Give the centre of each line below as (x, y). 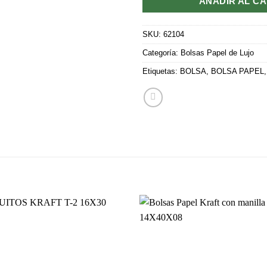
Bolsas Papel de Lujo (217, 53)
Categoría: (162, 53)
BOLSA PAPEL (237, 71)
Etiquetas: (161, 71)
